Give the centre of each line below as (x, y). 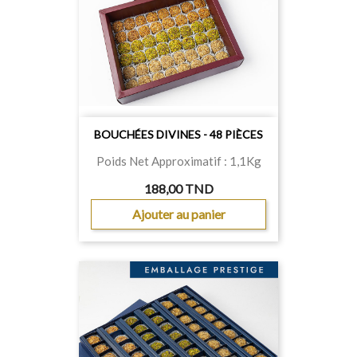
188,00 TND (178, 188)
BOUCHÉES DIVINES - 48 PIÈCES (178, 134)
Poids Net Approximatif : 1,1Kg (178, 161)
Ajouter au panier (178, 214)
